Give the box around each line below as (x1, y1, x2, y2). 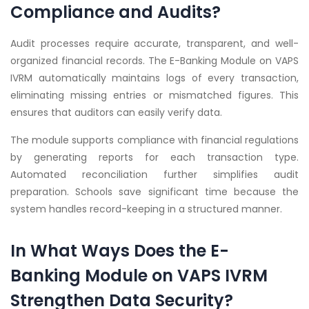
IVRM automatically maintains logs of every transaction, (10, 70, 299, 85)
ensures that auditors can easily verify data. (10, 105, 222, 119)
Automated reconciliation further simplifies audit (10, 167, 299, 181)
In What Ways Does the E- (10, 239, 229, 262)
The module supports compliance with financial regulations (10, 132, 299, 147)
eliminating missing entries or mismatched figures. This (10, 88, 299, 102)
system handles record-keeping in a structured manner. (10, 201, 282, 216)
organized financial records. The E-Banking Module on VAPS (10, 53, 299, 68)
